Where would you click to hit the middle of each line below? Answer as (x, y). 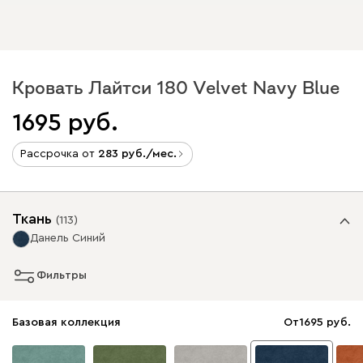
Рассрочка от (59, 154)
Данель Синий (68, 238)
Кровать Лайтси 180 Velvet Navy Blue (176, 87)
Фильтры (62, 275)
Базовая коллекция (66, 322)
